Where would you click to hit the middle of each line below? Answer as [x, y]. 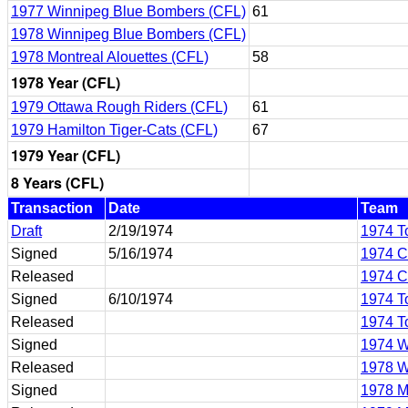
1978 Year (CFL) [66, 82]
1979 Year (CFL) [66, 155]
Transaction [52, 208]
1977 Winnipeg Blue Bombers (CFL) [128, 11]
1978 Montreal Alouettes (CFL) [110, 57]
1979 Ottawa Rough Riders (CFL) [119, 107]
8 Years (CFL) [57, 183]
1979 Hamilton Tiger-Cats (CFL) [114, 130]
